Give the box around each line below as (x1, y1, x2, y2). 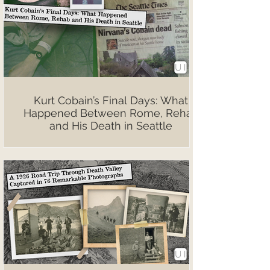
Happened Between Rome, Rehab (23, 106, 199, 119)
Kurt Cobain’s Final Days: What (34, 93, 188, 107)
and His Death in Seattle (49, 119, 172, 132)
